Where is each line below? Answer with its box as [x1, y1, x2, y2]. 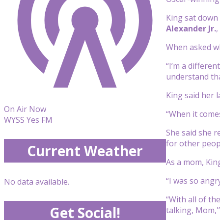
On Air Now [4, 104, 46, 114]
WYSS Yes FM [4, 114, 53, 125]
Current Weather [27, 141, 143, 160]
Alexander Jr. [166, 23, 216, 34]
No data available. [4, 176, 69, 187]
